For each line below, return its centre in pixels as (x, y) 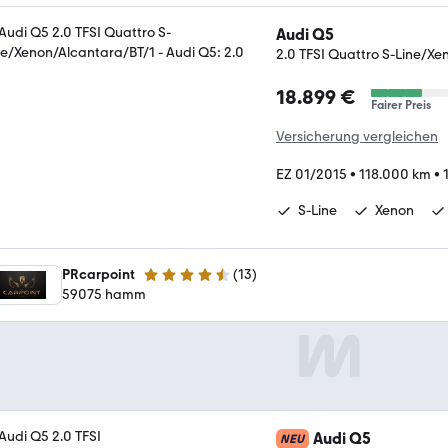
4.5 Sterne (174, 282)
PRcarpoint (98, 274)
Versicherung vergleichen (357, 136)
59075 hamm (104, 294)
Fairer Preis (401, 105)
